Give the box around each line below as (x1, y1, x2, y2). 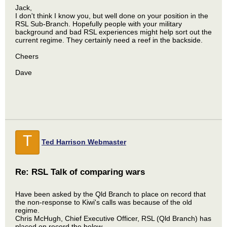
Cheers (15, 52, 39, 60)
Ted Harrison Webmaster (42, 138, 126, 146)
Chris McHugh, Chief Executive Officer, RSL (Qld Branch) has (15, 214, 211, 222)
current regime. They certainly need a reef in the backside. (15, 36, 203, 44)
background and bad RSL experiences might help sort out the (15, 28, 212, 36)
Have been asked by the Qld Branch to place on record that (15, 190, 206, 198)
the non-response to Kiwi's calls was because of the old (15, 198, 192, 206)
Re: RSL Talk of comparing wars (15, 167, 145, 177)
